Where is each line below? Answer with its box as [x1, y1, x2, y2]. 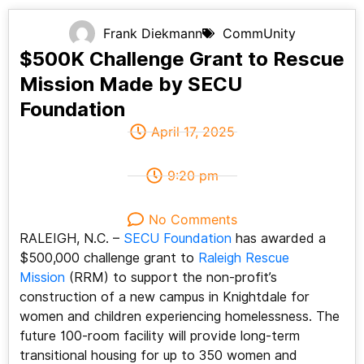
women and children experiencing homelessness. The [19, 309, 340, 325]
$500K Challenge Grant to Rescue [19, 47, 344, 71]
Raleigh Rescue [197, 250, 289, 266]
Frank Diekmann [102, 25, 202, 42]
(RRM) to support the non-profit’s [64, 270, 277, 286]
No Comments [148, 211, 237, 228]
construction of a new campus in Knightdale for [19, 289, 310, 305]
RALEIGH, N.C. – [19, 231, 123, 247]
